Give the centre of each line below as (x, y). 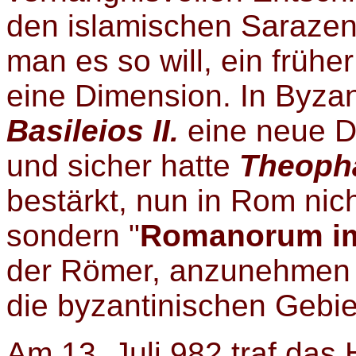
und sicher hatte (123, 166)
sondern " (73, 236)
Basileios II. (97, 131)
